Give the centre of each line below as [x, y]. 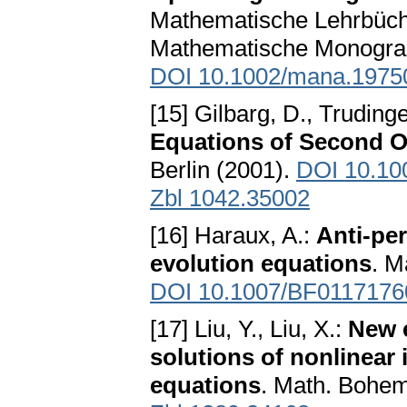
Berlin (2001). [223, 170]
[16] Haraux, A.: [233, 236]
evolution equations [261, 264]
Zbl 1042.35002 [230, 199]
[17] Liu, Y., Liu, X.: [249, 329]
